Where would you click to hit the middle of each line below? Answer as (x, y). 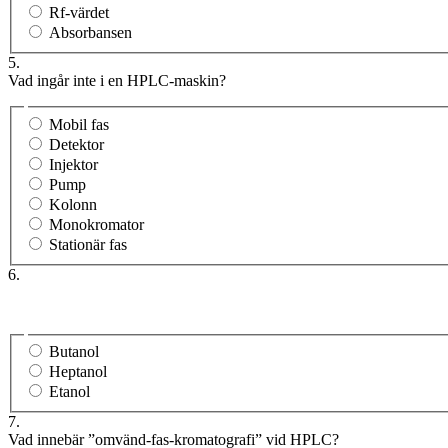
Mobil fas (79, 124)
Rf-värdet (79, 12)
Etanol (69, 392)
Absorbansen (90, 32)
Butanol (74, 352)
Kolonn (73, 204)
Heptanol (78, 372)
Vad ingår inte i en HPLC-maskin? (117, 80)
